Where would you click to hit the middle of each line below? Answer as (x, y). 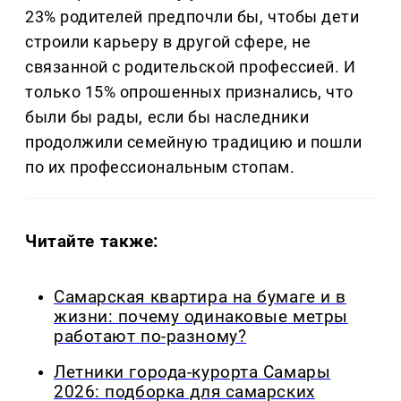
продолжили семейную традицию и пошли (194, 141)
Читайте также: (92, 241)
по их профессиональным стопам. (160, 166)
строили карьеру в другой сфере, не (168, 41)
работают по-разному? (150, 336)
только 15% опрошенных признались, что (189, 91)
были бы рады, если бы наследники (167, 116)
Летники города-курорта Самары (192, 373)
